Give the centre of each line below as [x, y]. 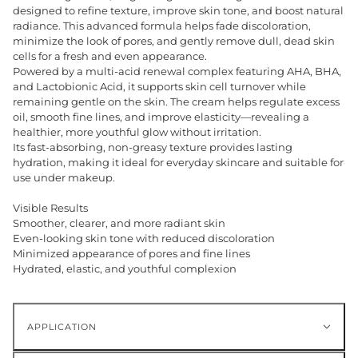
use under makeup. [64, 178]
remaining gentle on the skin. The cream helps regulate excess [176, 102]
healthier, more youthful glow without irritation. [137, 132]
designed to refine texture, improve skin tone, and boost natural [178, 11]
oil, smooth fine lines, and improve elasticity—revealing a [161, 117]
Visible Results [50, 208]
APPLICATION [62, 327]
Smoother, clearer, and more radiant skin [119, 223]
